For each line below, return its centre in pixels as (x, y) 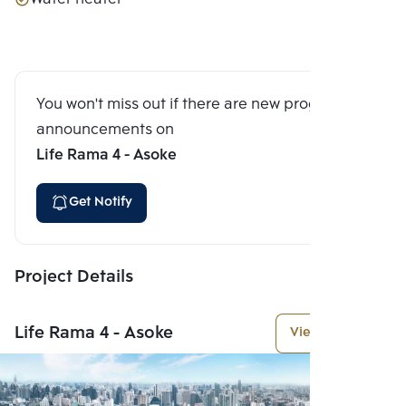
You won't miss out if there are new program (191, 104)
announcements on (105, 130)
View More (323, 333)
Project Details (74, 277)
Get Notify (101, 202)
